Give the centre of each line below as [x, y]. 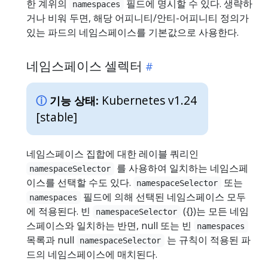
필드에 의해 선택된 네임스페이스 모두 [163, 197]
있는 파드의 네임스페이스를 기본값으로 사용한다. [133, 32]
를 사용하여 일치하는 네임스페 [181, 168]
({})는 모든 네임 [214, 211]
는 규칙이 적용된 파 [207, 240]
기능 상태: [74, 100]
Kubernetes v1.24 [149, 100]
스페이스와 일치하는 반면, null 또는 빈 [110, 225]
